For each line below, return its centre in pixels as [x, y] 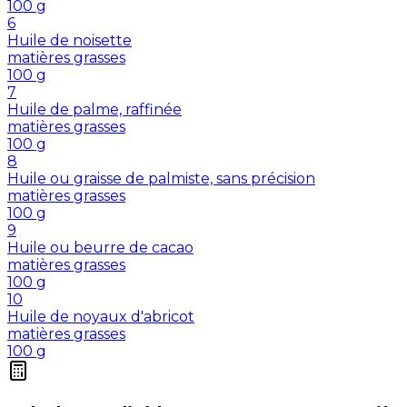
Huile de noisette [69, 41]
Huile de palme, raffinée [94, 110]
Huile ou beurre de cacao [100, 248]
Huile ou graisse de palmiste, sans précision [161, 179]
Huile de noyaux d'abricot [101, 317]
